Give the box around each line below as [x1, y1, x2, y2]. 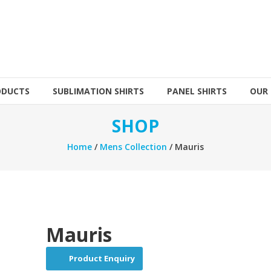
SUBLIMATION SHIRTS [53, 85, 144, 97]
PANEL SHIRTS [167, 85, 227, 97]
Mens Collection [100, 141, 167, 152]
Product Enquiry [69, 253, 135, 264]
